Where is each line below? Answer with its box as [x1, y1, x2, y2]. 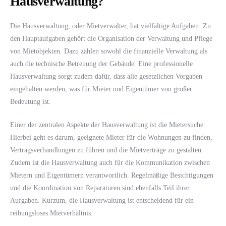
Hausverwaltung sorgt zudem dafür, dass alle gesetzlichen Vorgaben [10, 72, 202, 80]
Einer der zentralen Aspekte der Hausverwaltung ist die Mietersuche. [10, 121, 205, 129]
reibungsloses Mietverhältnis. [10, 209, 93, 217]
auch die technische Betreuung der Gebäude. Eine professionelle [10, 60, 193, 68]
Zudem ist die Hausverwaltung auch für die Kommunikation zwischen [10, 158, 210, 166]
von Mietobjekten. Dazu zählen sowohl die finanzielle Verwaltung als [10, 47, 207, 55]
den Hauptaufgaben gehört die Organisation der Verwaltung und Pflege [10, 34, 212, 42]
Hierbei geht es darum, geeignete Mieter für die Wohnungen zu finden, [10, 133, 212, 141]
